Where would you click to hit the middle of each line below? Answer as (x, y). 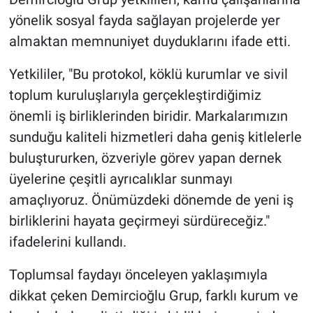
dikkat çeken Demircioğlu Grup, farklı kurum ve (153, 296)
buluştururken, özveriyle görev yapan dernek (145, 158)
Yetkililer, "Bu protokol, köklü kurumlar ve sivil (148, 74)
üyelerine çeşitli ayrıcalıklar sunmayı (121, 179)
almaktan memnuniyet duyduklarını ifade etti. (150, 42)
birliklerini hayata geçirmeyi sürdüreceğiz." (139, 221)
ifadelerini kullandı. (67, 242)
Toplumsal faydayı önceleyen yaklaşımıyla (138, 275)
